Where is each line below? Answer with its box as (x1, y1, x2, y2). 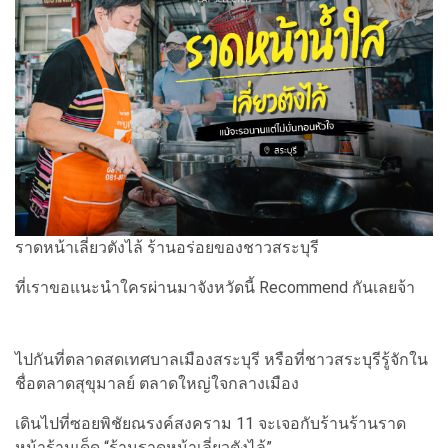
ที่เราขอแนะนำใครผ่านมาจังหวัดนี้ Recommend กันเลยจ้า (15, 277, 415, 297)
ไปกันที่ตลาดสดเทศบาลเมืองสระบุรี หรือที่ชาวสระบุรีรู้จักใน (15, 349, 428, 369)
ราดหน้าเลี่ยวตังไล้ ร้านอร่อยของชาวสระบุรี (15, 237, 319, 257)
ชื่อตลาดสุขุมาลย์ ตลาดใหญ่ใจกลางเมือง (15, 373, 299, 393)
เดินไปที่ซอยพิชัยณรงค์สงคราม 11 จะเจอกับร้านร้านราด (15, 413, 406, 433)
